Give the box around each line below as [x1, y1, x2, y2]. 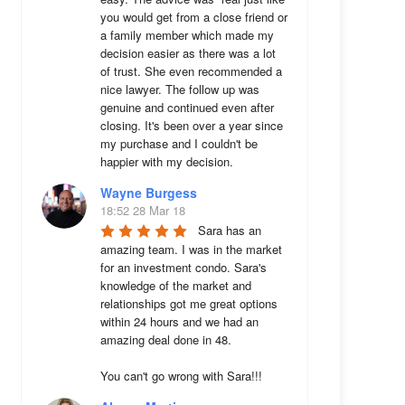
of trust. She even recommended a [99, 62, 282, 80]
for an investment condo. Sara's [99, 259, 267, 276]
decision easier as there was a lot [99, 44, 276, 61]
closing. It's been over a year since [99, 117, 283, 134]
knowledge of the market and [99, 277, 251, 294]
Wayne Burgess [99, 184, 197, 202]
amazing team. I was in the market [99, 240, 282, 258]
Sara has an [197, 221, 261, 239]
